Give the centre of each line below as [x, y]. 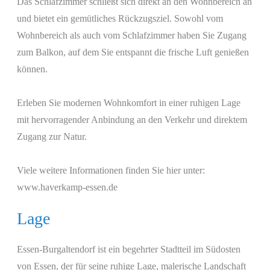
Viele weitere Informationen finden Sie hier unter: [111, 171]
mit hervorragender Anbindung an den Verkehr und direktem [132, 120]
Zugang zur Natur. [52, 137]
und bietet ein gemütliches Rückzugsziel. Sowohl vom [120, 19]
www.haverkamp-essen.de [67, 187]
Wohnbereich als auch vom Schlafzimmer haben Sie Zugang [132, 36]
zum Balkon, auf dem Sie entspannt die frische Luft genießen [133, 52]
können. [32, 69]
